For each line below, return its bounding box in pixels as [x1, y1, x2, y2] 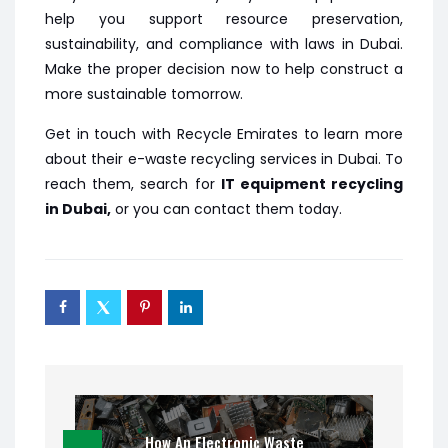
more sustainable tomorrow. [45, 84, 243, 104]
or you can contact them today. [111, 199, 342, 219]
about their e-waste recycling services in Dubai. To [45, 149, 403, 169]
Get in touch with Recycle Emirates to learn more [45, 124, 403, 144]
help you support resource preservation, [45, 9, 403, 29]
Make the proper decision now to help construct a [45, 59, 403, 79]
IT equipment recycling [220, 174, 404, 194]
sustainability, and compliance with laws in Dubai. [45, 34, 403, 54]
